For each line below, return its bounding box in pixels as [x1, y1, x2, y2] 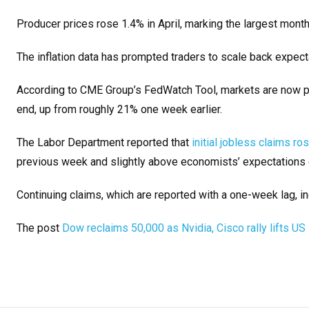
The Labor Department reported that [17, 135, 192, 149]
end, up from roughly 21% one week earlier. [17, 102, 222, 116]
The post [17, 221, 62, 235]
